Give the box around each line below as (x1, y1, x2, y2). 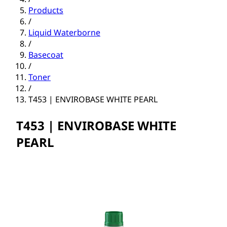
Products (28, 5, 63, 16)
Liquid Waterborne (28, 27, 100, 39)
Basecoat (28, 49, 63, 61)
